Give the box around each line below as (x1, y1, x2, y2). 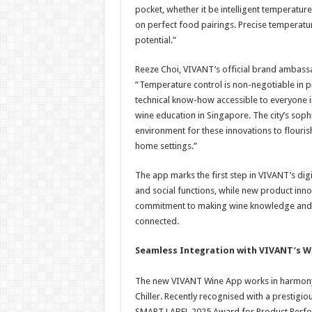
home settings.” (134, 141, 197, 151)
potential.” (134, 35, 176, 45)
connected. (134, 216, 179, 226)
